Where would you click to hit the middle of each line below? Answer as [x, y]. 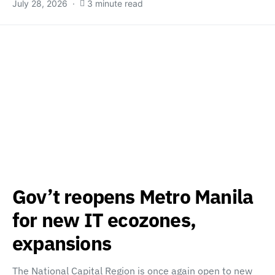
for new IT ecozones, [104, 220]
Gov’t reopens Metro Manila [133, 196]
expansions [62, 243]
